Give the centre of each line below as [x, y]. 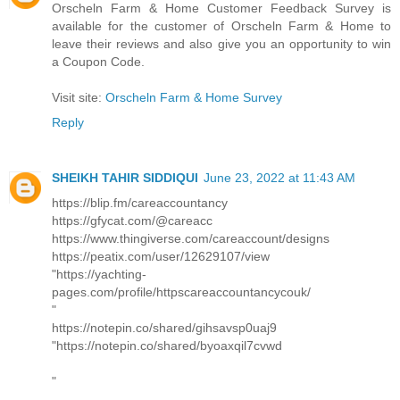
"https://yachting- [99, 274]
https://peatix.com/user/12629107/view [161, 256]
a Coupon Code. [98, 61]
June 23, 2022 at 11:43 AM [279, 177]
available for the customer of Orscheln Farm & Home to [221, 25]
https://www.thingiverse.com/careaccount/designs [191, 238]
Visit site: [79, 97]
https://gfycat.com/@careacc [132, 220]
